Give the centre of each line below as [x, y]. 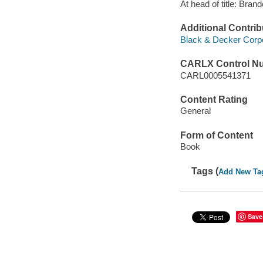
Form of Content [216, 135]
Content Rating [214, 99]
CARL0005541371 [215, 75]
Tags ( [205, 171]
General [195, 111]
